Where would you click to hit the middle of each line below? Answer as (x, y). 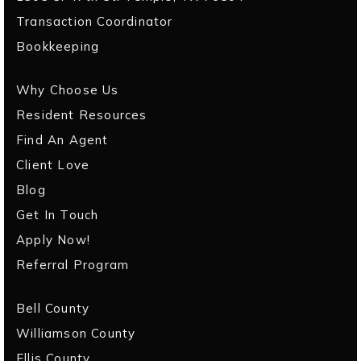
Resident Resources (82, 115)
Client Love (53, 165)
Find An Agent (62, 140)
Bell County (53, 308)
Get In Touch (58, 215)
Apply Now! (53, 240)
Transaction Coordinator (95, 21)
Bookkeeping (58, 46)
